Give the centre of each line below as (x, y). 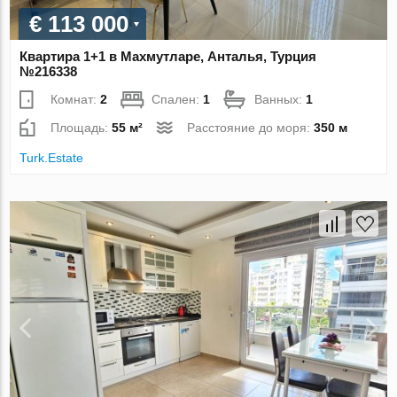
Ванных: (280, 99)
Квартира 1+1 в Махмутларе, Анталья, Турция (168, 56)
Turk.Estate (52, 157)
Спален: (178, 99)
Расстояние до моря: (251, 127)
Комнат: (76, 99)
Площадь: (82, 127)
